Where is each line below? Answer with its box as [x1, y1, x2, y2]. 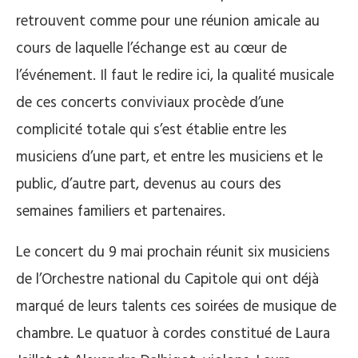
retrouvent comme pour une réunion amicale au [16, 9, 320, 34]
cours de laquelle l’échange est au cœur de [16, 36, 287, 61]
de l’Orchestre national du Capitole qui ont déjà [16, 267, 319, 292]
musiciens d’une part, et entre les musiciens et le [16, 145, 323, 169]
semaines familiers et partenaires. [16, 199, 225, 224]
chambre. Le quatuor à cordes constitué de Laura [16, 321, 330, 346]
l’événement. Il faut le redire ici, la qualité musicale [16, 63, 334, 88]
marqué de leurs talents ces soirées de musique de [16, 294, 336, 319]
